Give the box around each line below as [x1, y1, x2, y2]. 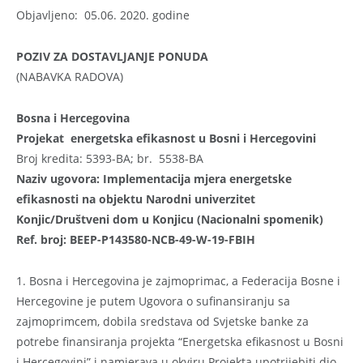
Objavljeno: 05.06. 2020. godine [16, 6, 190, 23]
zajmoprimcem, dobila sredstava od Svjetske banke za [16, 313, 309, 329]
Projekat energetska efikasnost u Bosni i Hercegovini [16, 130, 316, 146]
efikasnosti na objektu [16, 190, 146, 207]
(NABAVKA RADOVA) [16, 68, 123, 84]
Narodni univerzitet [146, 190, 255, 207]
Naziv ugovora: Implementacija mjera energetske [16, 170, 292, 186]
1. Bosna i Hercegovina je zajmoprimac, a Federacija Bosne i [16, 272, 340, 288]
